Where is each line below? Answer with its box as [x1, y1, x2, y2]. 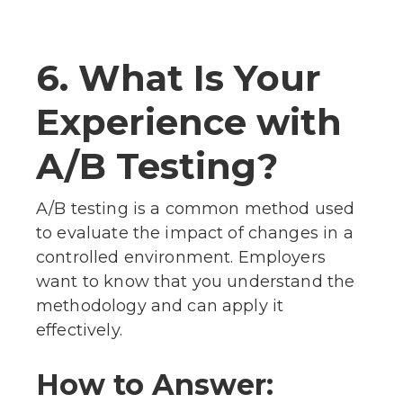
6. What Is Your [36, 55, 321, 100]
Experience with [36, 99, 342, 144]
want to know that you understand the [36, 271, 355, 291]
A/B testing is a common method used [36, 198, 355, 219]
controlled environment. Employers [36, 246, 326, 267]
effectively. [36, 319, 122, 340]
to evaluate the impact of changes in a [36, 222, 354, 243]
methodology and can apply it [36, 295, 284, 316]
